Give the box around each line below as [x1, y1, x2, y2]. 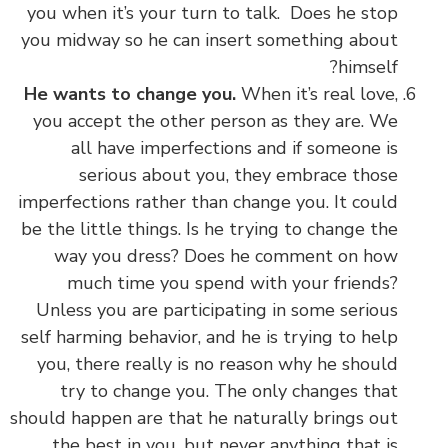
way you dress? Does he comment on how [54, 243, 398, 268]
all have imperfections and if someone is [71, 135, 398, 160]
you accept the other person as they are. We [33, 108, 398, 133]
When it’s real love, [241, 81, 398, 106]
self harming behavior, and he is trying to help [21, 324, 398, 349]
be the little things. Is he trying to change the [21, 216, 398, 241]
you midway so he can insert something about [21, 27, 398, 52]
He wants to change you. [24, 81, 241, 106]
